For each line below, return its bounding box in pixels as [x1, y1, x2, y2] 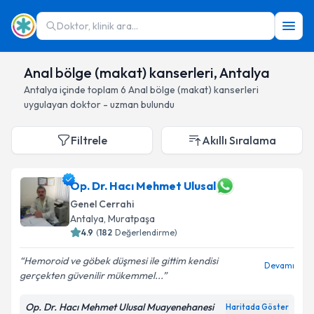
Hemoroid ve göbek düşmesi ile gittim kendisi [24, 254, 218, 267]
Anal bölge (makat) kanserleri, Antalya [24, 64, 270, 81]
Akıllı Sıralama [202, 133, 276, 147]
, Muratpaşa [104, 212, 155, 225]
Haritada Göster [226, 302, 289, 312]
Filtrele [71, 133, 107, 147]
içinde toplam [57, 83, 121, 96]
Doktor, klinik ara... [57, 20, 138, 32]
